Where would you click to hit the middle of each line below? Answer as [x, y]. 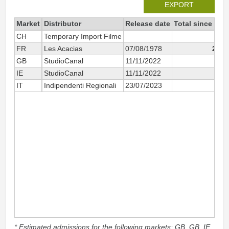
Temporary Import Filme [83, 37]
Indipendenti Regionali [80, 86]
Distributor [63, 24]
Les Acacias [63, 49]
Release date [148, 24]
